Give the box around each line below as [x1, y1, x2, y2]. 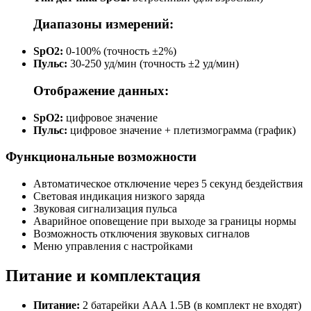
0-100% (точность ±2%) [66, 45, 176, 58]
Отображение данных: [33, 83, 169, 98]
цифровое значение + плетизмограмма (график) [70, 124, 296, 136]
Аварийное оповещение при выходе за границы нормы [33, 215, 296, 228]
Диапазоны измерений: [33, 17, 174, 32]
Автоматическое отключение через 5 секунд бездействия [33, 178, 303, 190]
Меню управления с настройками [33, 240, 193, 253]
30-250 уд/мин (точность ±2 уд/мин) [70, 58, 239, 70]
